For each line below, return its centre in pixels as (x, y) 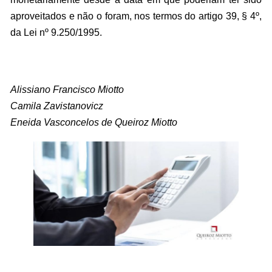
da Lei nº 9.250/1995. (56, 32)
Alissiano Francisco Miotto (67, 90)
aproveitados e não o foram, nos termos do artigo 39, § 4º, (136, 16)
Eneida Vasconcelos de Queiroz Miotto (94, 122)
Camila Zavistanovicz (57, 106)
